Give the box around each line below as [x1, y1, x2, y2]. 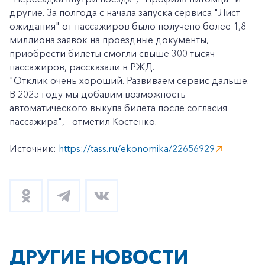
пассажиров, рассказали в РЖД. [9, 61, 154, 73]
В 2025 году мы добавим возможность [9, 88, 186, 100]
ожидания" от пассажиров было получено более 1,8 [9, 20, 246, 32]
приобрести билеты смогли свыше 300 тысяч [9, 47, 215, 59]
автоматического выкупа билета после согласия [9, 102, 227, 114]
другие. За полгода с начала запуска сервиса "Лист [9, 7, 240, 18]
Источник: [9, 143, 59, 154]
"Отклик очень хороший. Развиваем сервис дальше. [9, 75, 249, 86]
